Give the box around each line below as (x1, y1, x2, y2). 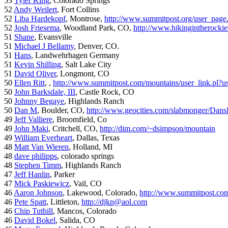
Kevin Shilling (14, 60, 61, 69)
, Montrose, (66, 14, 104, 23)
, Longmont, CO (56, 69, 109, 78)
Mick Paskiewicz (14, 179, 69, 188)
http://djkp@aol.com (81, 197, 147, 207)
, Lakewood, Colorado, (63, 188, 139, 197)
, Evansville (34, 33, 72, 42)
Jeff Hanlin (14, 170, 50, 179)
